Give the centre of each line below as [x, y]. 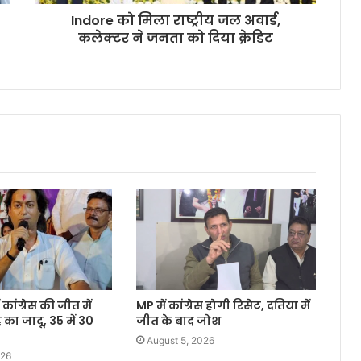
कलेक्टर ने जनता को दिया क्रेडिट [175, 39]
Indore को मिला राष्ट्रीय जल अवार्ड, [175, 21]
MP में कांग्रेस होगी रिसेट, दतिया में [224, 306]
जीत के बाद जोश [179, 321]
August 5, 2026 [181, 341]
